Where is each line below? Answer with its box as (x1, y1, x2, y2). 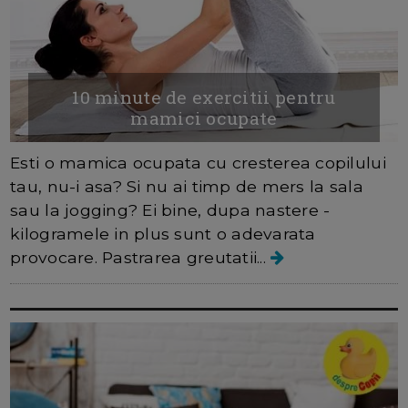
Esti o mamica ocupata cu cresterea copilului (10, 152, 386, 172)
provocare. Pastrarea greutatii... (10, 247, 271, 267)
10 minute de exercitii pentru (72, 85, 336, 108)
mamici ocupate (130, 106, 278, 129)
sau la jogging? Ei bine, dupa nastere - (10, 199, 331, 219)
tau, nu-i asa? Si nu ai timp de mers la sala (10, 176, 363, 196)
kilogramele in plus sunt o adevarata (10, 223, 316, 243)
